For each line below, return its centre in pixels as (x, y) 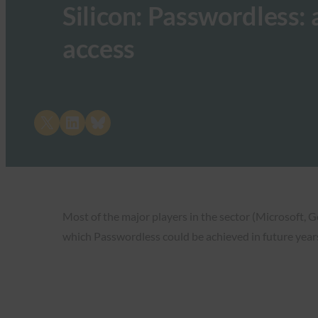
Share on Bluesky (118, 121)
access (99, 48)
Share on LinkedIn (95, 121)
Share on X (43, 121)
